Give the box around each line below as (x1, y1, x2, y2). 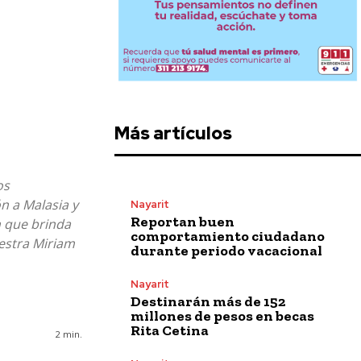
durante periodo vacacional (131, 241, 322, 259)
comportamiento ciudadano (131, 226, 325, 245)
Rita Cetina (131, 321, 209, 339)
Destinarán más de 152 (131, 292, 285, 310)
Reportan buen (131, 212, 234, 230)
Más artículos (114, 121, 232, 145)
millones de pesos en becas (131, 306, 314, 325)
